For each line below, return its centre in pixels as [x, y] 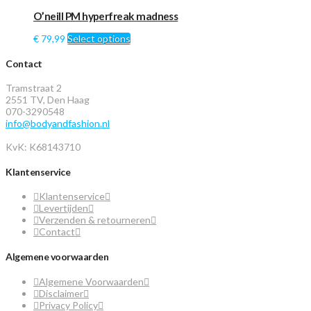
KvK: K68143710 [43, 147]
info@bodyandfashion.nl [58, 124]
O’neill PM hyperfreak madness [106, 16]
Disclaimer [61, 293]
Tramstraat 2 [34, 88]
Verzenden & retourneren [95, 220]
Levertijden [64, 208]
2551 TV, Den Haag [48, 100]
